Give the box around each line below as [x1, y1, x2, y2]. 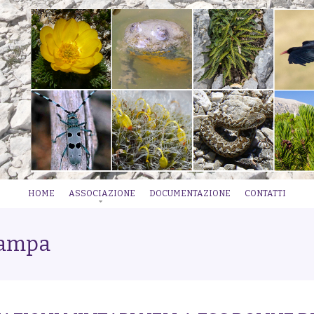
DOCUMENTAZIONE [149, 189, 231, 199]
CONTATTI [245, 189, 286, 199]
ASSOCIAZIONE [69, 189, 135, 199]
